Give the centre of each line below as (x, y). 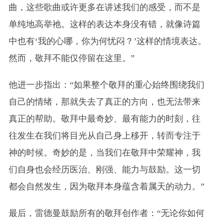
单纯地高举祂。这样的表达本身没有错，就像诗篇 (104, 24)
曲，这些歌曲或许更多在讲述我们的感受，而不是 (104, 7)
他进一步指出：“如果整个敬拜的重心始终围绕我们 (106, 85)
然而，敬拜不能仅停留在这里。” (71, 58)
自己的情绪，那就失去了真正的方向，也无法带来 (104, 101)
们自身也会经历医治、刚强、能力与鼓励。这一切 (104, 169)
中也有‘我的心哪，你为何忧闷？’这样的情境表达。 (107, 41)
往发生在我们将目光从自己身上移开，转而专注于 (104, 135)
